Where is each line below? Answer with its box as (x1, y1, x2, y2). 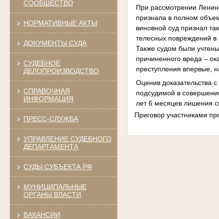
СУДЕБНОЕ (23, 59, 60, 67)
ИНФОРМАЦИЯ (23, 94, 73, 103)
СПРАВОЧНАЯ (23, 87, 70, 95)
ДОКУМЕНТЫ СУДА (23, 39, 87, 47)
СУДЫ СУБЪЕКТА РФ (23, 162, 92, 171)
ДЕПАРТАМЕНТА (23, 142, 78, 151)
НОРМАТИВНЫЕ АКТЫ (23, 19, 97, 27)
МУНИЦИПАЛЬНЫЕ (23, 182, 87, 191)
